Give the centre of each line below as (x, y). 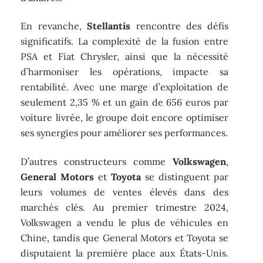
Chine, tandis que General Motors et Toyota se (124, 237)
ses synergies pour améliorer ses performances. (124, 133)
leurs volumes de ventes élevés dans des (124, 192)
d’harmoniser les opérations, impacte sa (124, 72)
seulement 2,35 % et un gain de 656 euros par (124, 102)
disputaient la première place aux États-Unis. (124, 253)
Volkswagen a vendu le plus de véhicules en (124, 222)
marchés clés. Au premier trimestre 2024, (124, 207)
